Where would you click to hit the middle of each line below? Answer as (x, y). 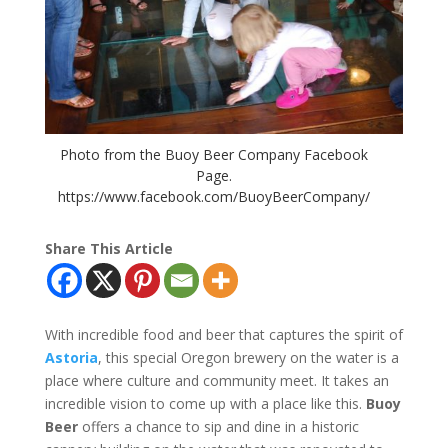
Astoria (71, 358)
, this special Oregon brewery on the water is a (248, 358)
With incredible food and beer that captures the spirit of (223, 335)
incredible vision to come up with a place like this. (205, 404)
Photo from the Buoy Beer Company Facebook (213, 155)
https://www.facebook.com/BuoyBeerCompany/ (213, 197)
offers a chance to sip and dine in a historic (218, 427)
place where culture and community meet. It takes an (216, 381)
